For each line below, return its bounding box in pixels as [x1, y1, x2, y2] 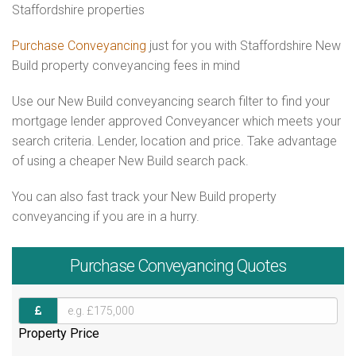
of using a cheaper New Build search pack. [12, 153, 249, 168]
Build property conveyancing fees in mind [12, 58, 240, 73]
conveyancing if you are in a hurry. [12, 209, 199, 224]
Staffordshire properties [12, 2, 145, 17]
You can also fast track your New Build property [12, 189, 277, 204]
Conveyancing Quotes [134, 256, 286, 277]
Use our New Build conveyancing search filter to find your [12, 94, 330, 109]
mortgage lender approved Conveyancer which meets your [12, 114, 341, 129]
